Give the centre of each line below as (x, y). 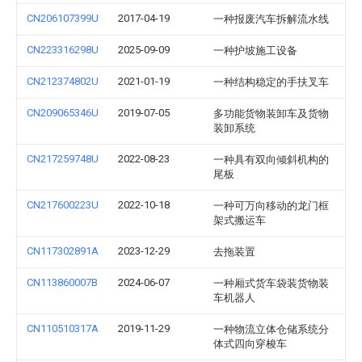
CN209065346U (63, 113)
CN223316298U (63, 50)
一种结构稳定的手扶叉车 (271, 82)
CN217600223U (63, 205)
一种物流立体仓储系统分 (271, 329)
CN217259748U (63, 159)
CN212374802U (63, 81)
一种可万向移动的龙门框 (271, 206)
